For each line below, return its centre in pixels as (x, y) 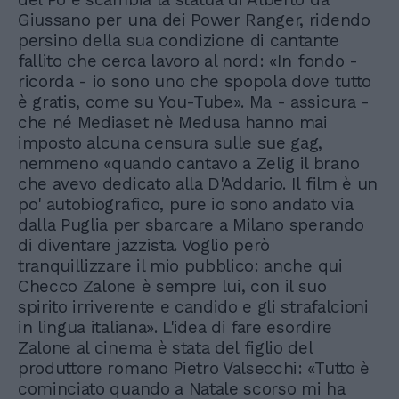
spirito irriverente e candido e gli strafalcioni (193, 306)
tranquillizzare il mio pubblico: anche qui (180, 265)
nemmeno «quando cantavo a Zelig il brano (189, 163)
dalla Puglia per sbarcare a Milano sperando (191, 224)
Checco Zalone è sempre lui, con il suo (172, 286)
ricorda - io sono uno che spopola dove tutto (195, 81)
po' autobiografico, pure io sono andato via (186, 204)
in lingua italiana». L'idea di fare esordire (175, 327)
